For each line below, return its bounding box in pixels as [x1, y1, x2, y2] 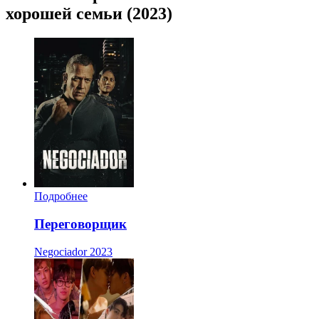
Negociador [34, 245, 87, 258]
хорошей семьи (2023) [6, 4, 172, 23]
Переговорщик [34, 216, 127, 231]
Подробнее [34, 190, 88, 203]
